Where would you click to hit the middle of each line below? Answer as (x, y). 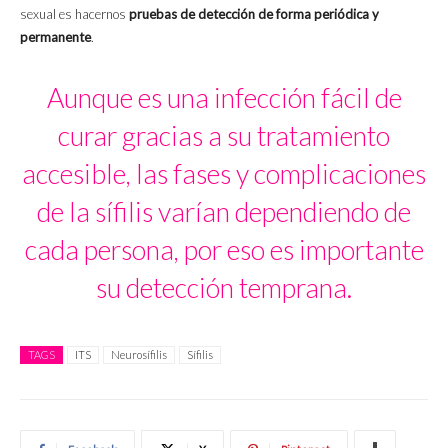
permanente (55, 37)
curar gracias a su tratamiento (224, 136)
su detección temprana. (224, 288)
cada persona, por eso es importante (224, 250)
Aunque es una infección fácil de (224, 98)
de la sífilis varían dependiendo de (224, 212)
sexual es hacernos (74, 14)
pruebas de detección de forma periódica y (254, 14)
